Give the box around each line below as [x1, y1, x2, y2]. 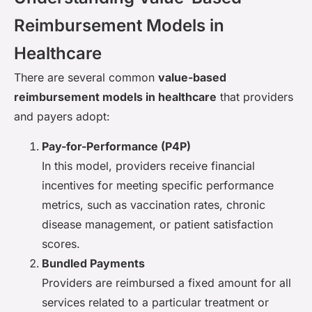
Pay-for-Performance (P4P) [42, 139, 191, 153]
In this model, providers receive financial [42, 158, 255, 173]
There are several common [14, 70, 158, 85]
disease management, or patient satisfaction [42, 217, 273, 231]
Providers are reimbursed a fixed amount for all [42, 275, 291, 290]
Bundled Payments [42, 256, 145, 270]
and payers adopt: [14, 109, 110, 124]
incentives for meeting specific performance [42, 178, 274, 192]
